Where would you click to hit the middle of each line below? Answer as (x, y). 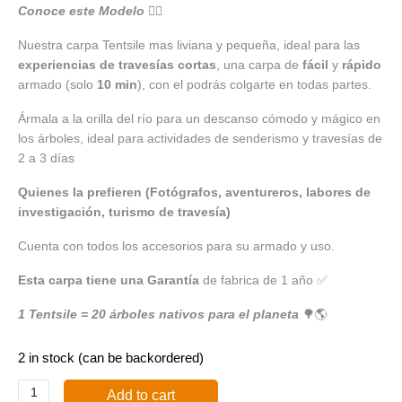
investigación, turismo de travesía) (124, 212)
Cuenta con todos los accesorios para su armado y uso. (176, 246)
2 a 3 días (46, 158)
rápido (362, 65)
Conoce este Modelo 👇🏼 (90, 11)
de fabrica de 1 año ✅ (263, 280)
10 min (117, 84)
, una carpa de (259, 65)
